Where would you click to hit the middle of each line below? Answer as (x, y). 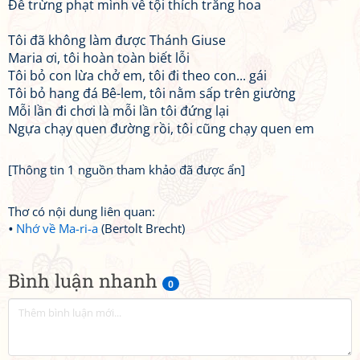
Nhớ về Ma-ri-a (57, 228)
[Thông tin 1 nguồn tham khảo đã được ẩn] (127, 170)
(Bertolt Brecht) (141, 228)
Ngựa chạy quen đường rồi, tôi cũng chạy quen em (161, 129)
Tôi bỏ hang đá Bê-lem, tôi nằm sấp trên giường (152, 93)
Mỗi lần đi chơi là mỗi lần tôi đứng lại (119, 111)
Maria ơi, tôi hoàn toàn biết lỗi (99, 58)
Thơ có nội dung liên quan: (82, 211)
